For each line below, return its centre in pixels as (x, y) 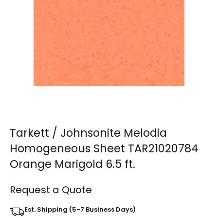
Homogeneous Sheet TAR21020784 (104, 149)
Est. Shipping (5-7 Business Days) (80, 210)
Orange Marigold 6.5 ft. (73, 164)
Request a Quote (51, 190)
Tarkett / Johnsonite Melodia (88, 133)
